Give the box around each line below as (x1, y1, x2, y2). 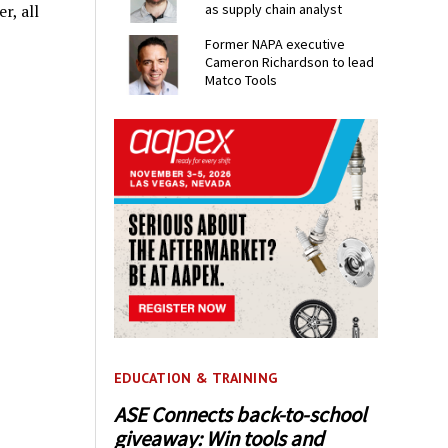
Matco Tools (205, 71, 278, 90)
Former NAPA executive (205, 35, 346, 54)
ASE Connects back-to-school (114, 400, 367, 428)
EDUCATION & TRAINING (114, 369, 278, 388)
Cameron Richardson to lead (205, 53, 375, 72)
